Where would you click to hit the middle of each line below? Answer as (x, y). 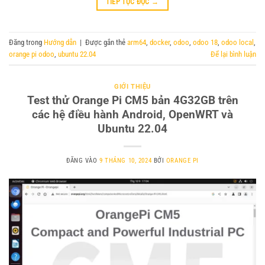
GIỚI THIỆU (132, 87)
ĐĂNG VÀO (83, 160)
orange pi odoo (32, 54)
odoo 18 (205, 42)
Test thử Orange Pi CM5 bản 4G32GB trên (132, 100)
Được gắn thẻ (106, 42)
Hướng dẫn (60, 42)
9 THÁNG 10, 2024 (126, 160)
